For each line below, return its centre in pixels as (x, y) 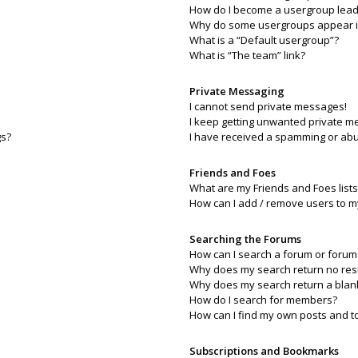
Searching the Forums (245, 239)
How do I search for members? (263, 300)
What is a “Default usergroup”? (264, 40)
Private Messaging (237, 91)
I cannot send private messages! (268, 106)
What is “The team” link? (247, 55)
